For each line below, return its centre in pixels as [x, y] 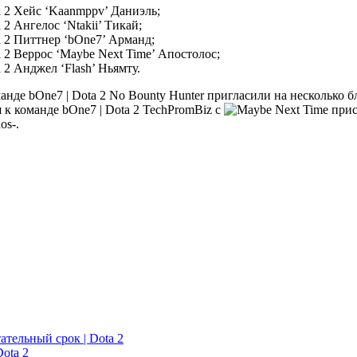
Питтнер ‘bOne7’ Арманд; [82, 40]
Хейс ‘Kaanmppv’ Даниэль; [85, 11]
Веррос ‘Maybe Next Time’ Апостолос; [115, 54]
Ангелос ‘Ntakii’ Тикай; [76, 25]
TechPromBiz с [182, 110]
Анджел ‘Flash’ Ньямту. [75, 69]
